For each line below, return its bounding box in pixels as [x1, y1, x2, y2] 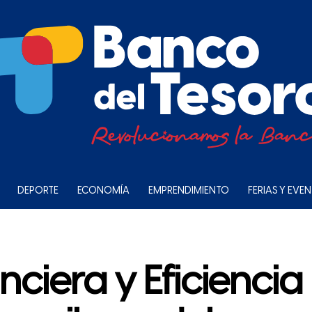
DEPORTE [17, 186, 58, 196]
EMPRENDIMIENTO [148, 186, 229, 196]
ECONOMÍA [77, 186, 130, 196]
